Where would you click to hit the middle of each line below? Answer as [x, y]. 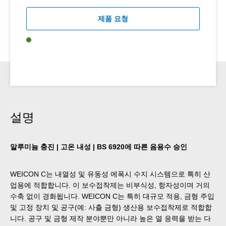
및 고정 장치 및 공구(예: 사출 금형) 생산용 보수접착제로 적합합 [111, 207]
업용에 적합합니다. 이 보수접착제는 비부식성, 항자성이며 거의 [110, 185]
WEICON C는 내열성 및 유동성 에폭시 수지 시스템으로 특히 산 [110, 174]
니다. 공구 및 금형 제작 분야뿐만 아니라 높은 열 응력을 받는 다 [110, 218]
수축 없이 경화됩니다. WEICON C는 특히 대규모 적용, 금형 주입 [112, 196]
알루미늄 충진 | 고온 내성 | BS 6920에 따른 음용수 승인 [99, 147]
